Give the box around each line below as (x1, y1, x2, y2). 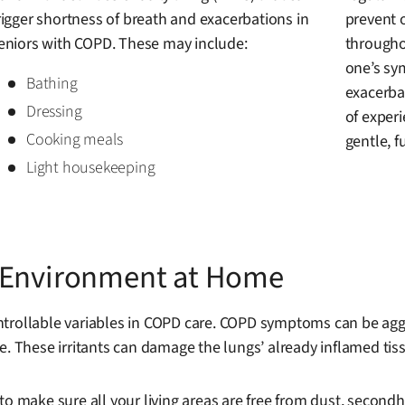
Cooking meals (26, 128, 123, 152)
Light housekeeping (26, 156, 155, 180)
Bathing (26, 72, 78, 96)
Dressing (26, 100, 82, 124)
